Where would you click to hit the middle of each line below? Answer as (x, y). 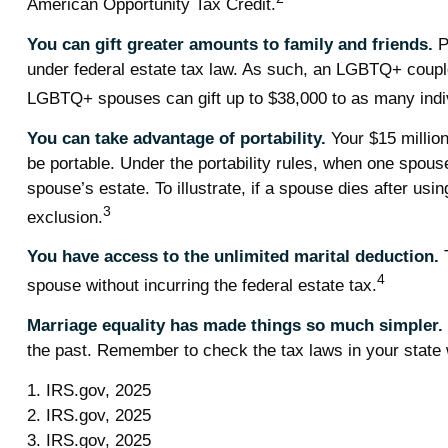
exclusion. (64, 217)
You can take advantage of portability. (176, 138)
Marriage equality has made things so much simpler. (234, 326)
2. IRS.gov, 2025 (88, 416)
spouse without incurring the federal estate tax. (201, 286)
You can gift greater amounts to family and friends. (229, 45)
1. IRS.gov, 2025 (88, 391)
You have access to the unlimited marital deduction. (232, 257)
